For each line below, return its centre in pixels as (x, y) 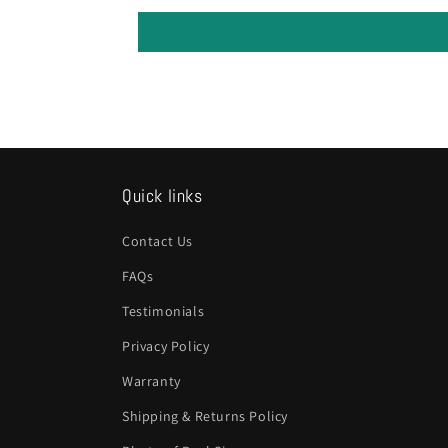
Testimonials (163, 311)
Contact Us (157, 241)
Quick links (162, 196)
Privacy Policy (166, 346)
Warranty (151, 381)
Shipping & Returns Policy (205, 416)
